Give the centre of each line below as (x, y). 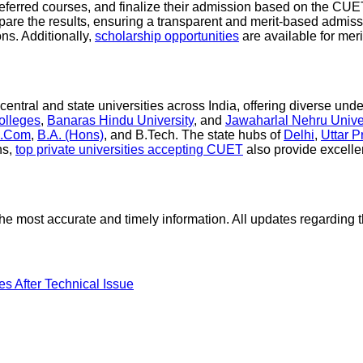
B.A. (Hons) (70, 135)
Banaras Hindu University (120, 120)
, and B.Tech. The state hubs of (194, 135)
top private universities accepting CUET (129, 149)
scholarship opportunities (167, 36)
